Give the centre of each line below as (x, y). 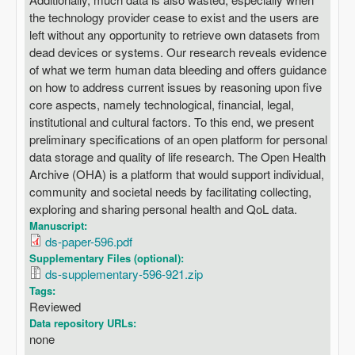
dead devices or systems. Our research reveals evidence (178, 52)
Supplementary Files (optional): (108, 258)
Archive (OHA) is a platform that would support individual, (177, 174)
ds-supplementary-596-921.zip (124, 273)
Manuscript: (60, 225)
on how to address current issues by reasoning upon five (176, 86)
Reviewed (55, 306)
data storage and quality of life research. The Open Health (177, 156)
